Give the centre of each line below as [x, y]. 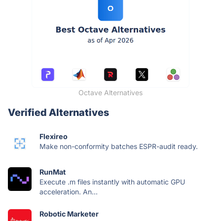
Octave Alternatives [110, 92]
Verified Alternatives [58, 112]
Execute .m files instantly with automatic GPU [112, 182]
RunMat [53, 172]
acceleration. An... [69, 191]
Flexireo [54, 136]
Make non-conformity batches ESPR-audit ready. [119, 146]
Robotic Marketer [69, 214]
